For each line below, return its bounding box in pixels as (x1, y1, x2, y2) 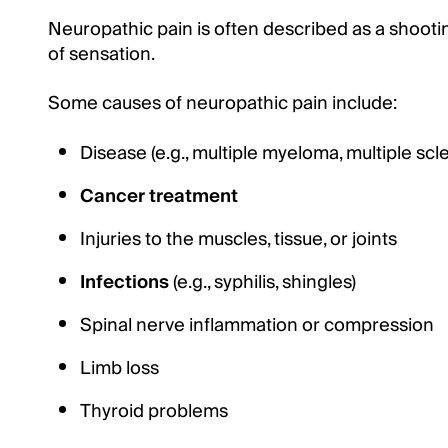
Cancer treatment (80, 181, 238, 212)
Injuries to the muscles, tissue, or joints (80, 224, 397, 255)
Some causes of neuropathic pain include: (48, 88, 397, 119)
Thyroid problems (80, 396, 228, 427)
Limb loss (80, 353, 159, 384)
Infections (80, 267, 169, 298)
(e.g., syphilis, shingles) (169, 267, 356, 298)
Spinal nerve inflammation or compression (80, 310, 434, 341)
